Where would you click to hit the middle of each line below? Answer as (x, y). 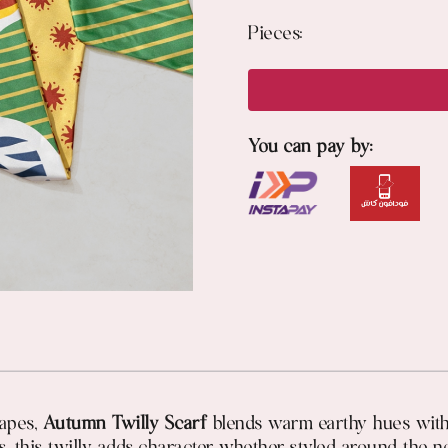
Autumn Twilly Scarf (124, 424)
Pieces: (275, 35)
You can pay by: (310, 147)
